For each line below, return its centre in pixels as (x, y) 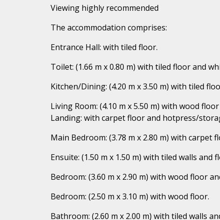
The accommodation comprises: (109, 27)
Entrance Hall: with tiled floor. (104, 47)
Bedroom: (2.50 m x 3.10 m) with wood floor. (130, 196)
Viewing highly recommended (105, 8)
